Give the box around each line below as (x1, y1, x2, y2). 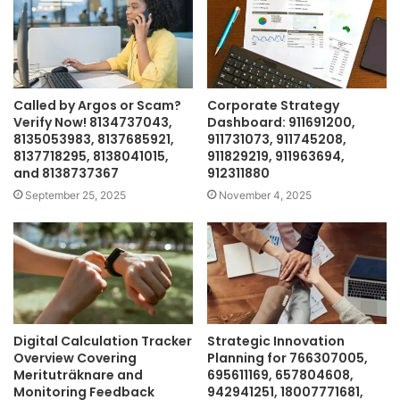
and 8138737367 (13, 164, 119, 183)
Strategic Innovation (207, 331, 345, 350)
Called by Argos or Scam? (13, 96, 181, 115)
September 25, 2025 (25, 188, 126, 203)
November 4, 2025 (219, 188, 312, 203)
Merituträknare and (13, 365, 143, 384)
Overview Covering (13, 348, 137, 367)
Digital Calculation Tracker (13, 331, 192, 350)
